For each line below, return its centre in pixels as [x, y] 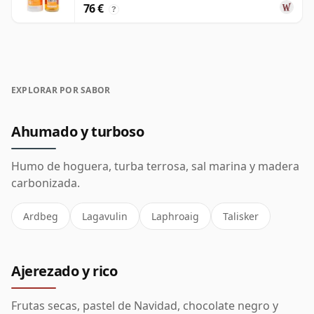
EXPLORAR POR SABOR [61, 90]
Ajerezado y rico [64, 271]
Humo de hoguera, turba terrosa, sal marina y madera [155, 166]
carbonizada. [46, 183]
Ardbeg [41, 216]
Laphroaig [175, 216]
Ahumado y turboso [78, 131]
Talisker [241, 216]
